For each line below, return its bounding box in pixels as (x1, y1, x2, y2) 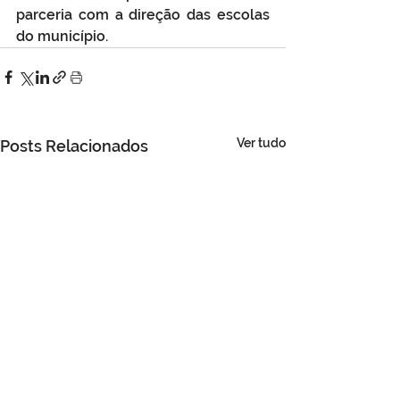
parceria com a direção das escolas (16, 5, 270, 23)
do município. (16, 27, 108, 45)
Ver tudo (237, 135, 286, 150)
